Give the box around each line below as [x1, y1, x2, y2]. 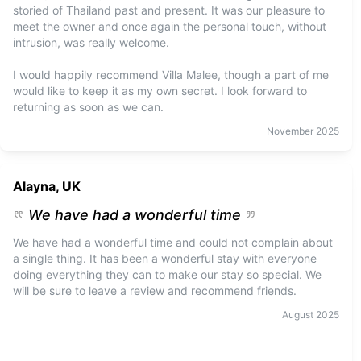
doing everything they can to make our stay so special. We [13, 268, 322, 281]
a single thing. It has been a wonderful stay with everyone [13, 251, 317, 265]
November [267, 125, 314, 137]
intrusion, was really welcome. [13, 35, 169, 49]
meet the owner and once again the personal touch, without [13, 19, 326, 33]
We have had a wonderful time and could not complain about [13, 235, 333, 249]
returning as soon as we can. [13, 100, 164, 114]
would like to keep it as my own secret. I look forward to [13, 84, 307, 98]
